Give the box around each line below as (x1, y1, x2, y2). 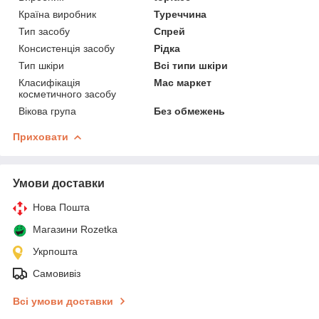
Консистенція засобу (19, 42, 115, 54)
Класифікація (19, 76, 80, 88)
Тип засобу (19, 25, 70, 37)
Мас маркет (154, 76, 212, 88)
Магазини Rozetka (33, 223, 117, 235)
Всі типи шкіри (154, 59, 229, 71)
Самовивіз (33, 267, 80, 279)
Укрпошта (33, 245, 78, 257)
